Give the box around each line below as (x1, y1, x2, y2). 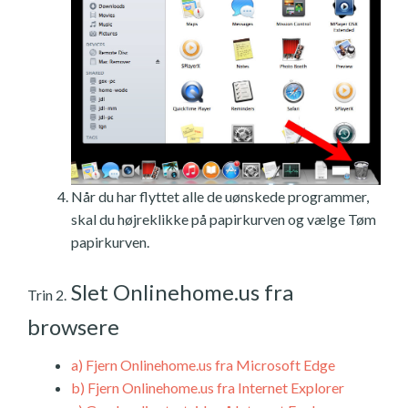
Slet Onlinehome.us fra (66, 279, 293, 306)
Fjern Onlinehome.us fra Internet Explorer (85, 379, 344, 397)
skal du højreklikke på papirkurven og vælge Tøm (71, 210, 376, 229)
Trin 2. (27, 286, 66, 304)
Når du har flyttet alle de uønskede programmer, (71, 188, 369, 206)
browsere (27, 313, 119, 341)
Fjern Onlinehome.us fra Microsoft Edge (83, 356, 335, 374)
